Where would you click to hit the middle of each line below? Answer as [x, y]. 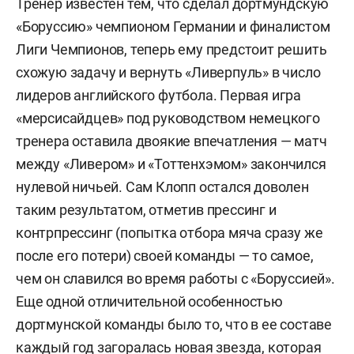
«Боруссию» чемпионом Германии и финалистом [173, 26]
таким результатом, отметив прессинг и [146, 210]
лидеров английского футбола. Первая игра [158, 95]
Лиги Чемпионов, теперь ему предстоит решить [171, 49]
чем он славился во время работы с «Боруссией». [175, 279]
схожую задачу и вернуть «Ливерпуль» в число [168, 72]
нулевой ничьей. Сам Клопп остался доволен [162, 187]
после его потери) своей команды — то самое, [165, 256]
